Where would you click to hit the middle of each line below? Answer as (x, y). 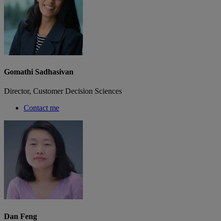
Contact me (41, 108)
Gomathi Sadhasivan (39, 72)
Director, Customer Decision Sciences (63, 91)
